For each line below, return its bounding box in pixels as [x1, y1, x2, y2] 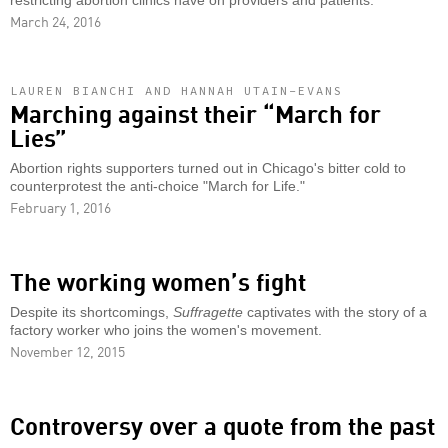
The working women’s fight [10, 262, 306, 299]
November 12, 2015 [10, 341, 125, 362]
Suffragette [173, 305, 243, 321]
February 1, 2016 [10, 197, 111, 218]
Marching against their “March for [10, 94, 381, 131]
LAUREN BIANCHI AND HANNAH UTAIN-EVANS [10, 83, 343, 99]
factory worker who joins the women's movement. [10, 323, 322, 339]
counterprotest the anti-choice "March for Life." [10, 179, 305, 195]
